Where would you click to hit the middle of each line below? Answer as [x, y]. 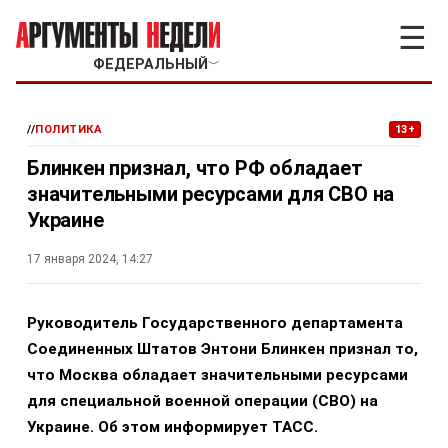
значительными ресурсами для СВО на [211, 194]
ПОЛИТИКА [69, 129]
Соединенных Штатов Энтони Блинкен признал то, [222, 349]
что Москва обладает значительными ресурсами [217, 375]
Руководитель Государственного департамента [215, 323]
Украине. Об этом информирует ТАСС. [172, 427]
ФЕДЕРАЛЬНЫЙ [150, 64]
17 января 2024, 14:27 [90, 259]
